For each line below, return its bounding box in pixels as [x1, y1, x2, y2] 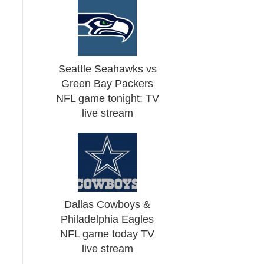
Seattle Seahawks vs [58, 63, 157, 75]
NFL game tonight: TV [55, 93, 159, 104]
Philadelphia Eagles [61, 213, 154, 225]
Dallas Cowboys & [64, 199, 151, 210]
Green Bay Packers [61, 78, 154, 90]
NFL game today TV [60, 228, 155, 240]
